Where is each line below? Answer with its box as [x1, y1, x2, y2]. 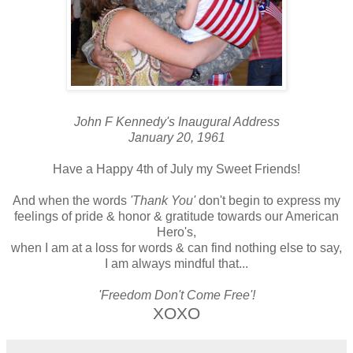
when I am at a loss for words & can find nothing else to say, [11, 240, 342, 255]
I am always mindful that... [105, 256, 248, 270]
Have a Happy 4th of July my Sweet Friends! [53, 162, 300, 176]
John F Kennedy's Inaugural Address [73, 114, 280, 128]
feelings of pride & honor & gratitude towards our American [14, 209, 339, 223]
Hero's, [157, 225, 196, 239]
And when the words [13, 193, 127, 207]
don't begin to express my [195, 193, 340, 207]
